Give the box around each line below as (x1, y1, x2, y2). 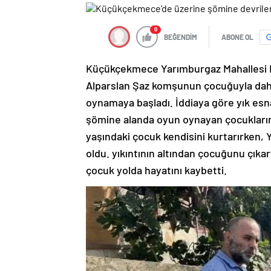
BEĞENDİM (164, 33, 197, 42)
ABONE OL (221, 33, 253, 42)
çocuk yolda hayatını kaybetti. (86, 163, 227, 177)
